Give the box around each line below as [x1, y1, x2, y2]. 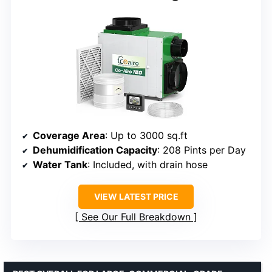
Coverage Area [33, 129, 105, 141]
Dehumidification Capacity [33, 143, 157, 156]
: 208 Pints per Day [157, 143, 246, 156]
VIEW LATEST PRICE [93, 191, 178, 202]
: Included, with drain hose [87, 158, 208, 171]
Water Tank [33, 158, 87, 171]
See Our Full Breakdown [81, 210, 191, 223]
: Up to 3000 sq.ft [105, 129, 188, 141]
